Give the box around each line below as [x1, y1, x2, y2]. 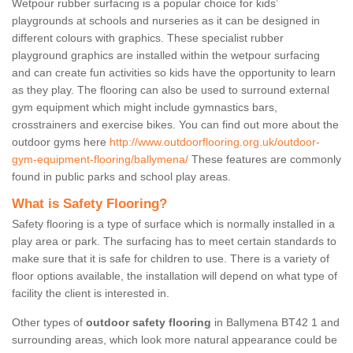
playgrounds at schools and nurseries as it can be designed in [12, 14, 320, 28]
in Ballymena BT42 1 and [214, 316, 340, 329]
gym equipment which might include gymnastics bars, [12, 101, 277, 114]
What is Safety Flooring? [12, 196, 167, 212]
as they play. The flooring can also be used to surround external [12, 84, 329, 97]
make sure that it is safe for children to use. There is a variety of [12, 252, 329, 266]
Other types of [12, 316, 86, 329]
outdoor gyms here [12, 136, 110, 149]
